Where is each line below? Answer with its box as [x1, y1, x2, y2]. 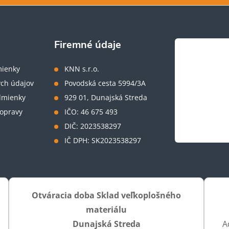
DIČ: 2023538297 [64, 121, 122, 131]
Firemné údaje [54, 37, 122, 52]
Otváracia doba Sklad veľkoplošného [32, 189, 181, 201]
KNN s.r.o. [64, 63, 100, 74]
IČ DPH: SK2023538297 [64, 135, 142, 145]
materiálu [86, 203, 127, 215]
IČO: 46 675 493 [64, 106, 118, 117]
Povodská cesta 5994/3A [64, 78, 146, 88]
